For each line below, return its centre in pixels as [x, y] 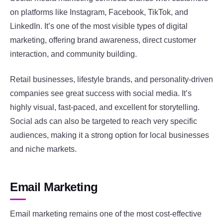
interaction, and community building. [73, 54]
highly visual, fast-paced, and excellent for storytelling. [105, 107]
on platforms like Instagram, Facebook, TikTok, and [99, 12]
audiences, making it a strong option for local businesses [110, 135]
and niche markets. [43, 149]
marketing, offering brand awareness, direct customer [103, 40]
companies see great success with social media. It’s [101, 93]
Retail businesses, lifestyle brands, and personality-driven [111, 79]
